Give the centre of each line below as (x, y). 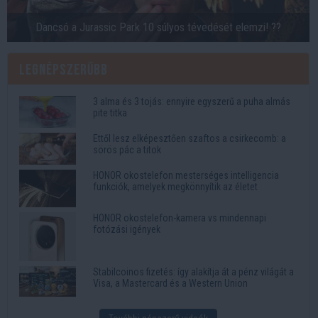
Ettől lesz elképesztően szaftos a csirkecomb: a (190, 139)
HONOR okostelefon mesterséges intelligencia (186, 175)
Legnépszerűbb (64, 70)
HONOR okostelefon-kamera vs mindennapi (180, 218)
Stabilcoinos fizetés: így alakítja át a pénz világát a (193, 272)
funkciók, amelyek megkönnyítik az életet (175, 186)
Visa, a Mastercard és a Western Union (170, 283)
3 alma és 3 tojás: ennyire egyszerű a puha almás (192, 102)
